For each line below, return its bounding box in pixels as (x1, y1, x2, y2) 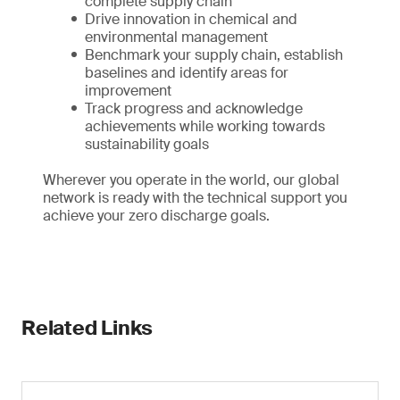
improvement (85, 81, 171, 100)
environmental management (85, 28, 268, 46)
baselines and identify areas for (85, 63, 288, 82)
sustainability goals (85, 135, 209, 154)
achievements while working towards (85, 117, 325, 136)
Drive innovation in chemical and (85, 10, 297, 29)
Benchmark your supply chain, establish (85, 46, 343, 64)
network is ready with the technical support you (43, 188, 347, 207)
